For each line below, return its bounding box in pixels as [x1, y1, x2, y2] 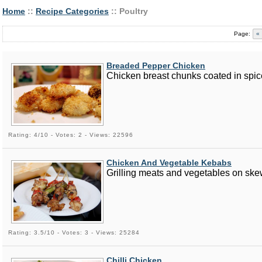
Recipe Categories [36, 6, 109, 16]
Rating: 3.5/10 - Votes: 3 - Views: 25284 [8, 229, 140, 236]
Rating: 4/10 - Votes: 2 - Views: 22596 [8, 131, 133, 138]
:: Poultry [109, 6, 148, 16]
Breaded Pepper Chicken [106, 61, 205, 70]
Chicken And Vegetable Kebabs [106, 157, 232, 167]
